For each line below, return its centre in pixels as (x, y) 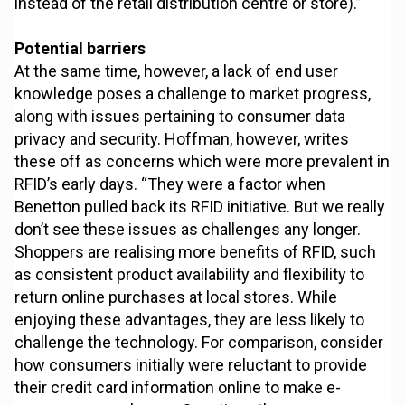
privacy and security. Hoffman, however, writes (182, 139)
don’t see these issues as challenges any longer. (188, 230)
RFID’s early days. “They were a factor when (170, 184)
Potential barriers (80, 49)
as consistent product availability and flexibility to (190, 275)
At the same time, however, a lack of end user (177, 71)
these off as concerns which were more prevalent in (202, 162)
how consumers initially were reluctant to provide (191, 365)
